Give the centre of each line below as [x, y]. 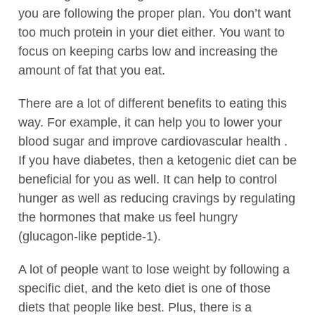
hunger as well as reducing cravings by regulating [157, 198]
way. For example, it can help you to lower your [150, 122]
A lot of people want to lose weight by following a [154, 269]
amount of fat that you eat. [92, 70]
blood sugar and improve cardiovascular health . [153, 141]
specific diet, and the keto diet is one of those [144, 288]
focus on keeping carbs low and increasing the [148, 51]
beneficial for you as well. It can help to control [148, 179]
